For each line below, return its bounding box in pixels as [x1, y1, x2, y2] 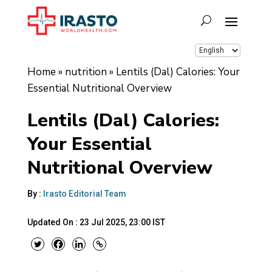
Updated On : [27, 217, 80, 227]
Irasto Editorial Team [42, 188, 126, 199]
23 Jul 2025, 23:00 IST [79, 217, 165, 227]
